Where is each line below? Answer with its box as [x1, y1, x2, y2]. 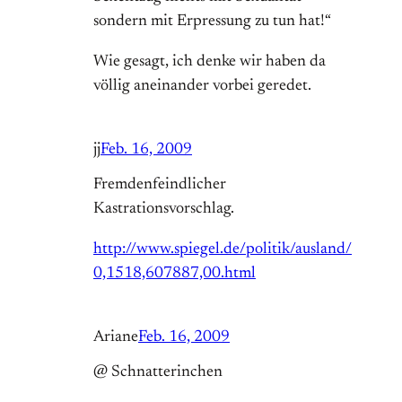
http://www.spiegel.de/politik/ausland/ [93, 241, 352, 258]
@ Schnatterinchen [93, 364, 223, 381]
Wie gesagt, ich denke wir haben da [93, 54, 326, 71]
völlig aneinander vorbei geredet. [93, 78, 311, 95]
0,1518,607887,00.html [93, 266, 256, 283]
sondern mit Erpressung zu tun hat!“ [93, 13, 331, 31]
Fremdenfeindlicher [93, 177, 226, 194]
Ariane [93, 329, 138, 346]
